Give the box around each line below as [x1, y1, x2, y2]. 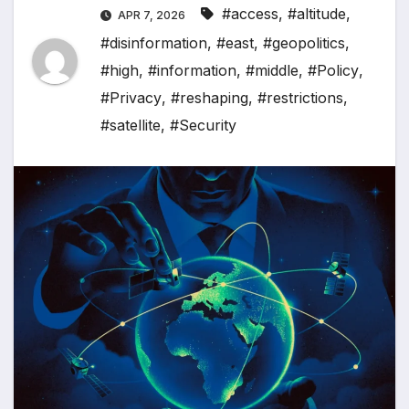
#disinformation [100, 34, 207, 53]
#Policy [308, 61, 359, 80]
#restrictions [257, 89, 343, 108]
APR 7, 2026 [115, 8, 188, 23]
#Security [170, 116, 236, 135]
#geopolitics [263, 34, 345, 53]
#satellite [100, 116, 161, 135]
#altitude [288, 5, 346, 24]
